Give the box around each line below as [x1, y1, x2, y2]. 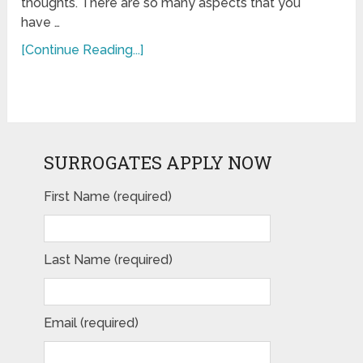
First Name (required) [43, 189, 172, 205]
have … [21, 15, 61, 31]
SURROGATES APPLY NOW [43, 151, 272, 175]
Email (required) [43, 315, 139, 331]
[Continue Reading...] [21, 42, 144, 58]
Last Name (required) [43, 252, 173, 268]
